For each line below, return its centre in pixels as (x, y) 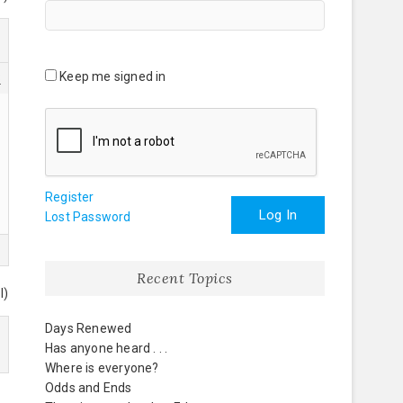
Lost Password (88, 217)
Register (70, 197)
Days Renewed (89, 328)
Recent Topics (185, 278)
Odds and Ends (89, 388)
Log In (278, 215)
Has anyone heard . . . (107, 348)
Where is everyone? (102, 368)
